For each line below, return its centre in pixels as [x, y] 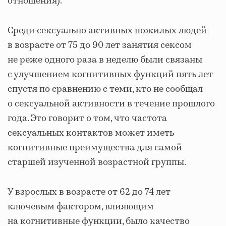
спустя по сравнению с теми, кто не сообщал [105, 89]
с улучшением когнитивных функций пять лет [110, 75]
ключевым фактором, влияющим [81, 207]
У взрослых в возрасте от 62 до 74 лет [89, 192]
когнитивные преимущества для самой [95, 148]
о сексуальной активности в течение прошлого [111, 104]
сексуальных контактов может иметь [91, 133]
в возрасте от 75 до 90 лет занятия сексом [100, 45]
